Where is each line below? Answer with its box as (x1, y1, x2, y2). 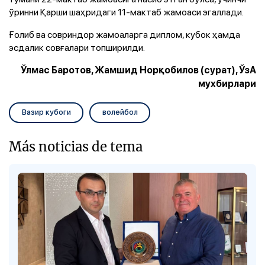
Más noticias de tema (9, 137, 143, 155)
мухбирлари (198, 77, 256, 89)
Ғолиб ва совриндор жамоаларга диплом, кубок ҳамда (9, 27, 240, 41)
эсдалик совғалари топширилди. (9, 40, 145, 54)
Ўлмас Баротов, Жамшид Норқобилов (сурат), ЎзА (21, 64, 256, 76)
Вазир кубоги (21, 106, 71, 118)
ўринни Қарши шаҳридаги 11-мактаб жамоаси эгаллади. (9, 5, 244, 18)
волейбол (102, 106, 138, 118)
